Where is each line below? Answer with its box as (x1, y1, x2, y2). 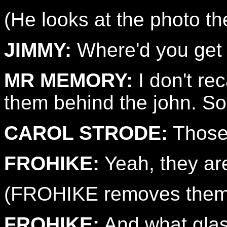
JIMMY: (4, 39, 71, 61)
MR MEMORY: (4, 69, 133, 91)
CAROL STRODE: (4, 122, 168, 144)
